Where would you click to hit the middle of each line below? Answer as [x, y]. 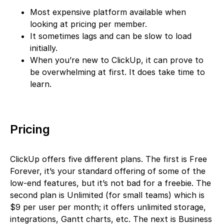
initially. [44, 48]
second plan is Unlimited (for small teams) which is [107, 195]
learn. [42, 84]
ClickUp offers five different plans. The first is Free [108, 159]
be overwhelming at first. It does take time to [117, 72]
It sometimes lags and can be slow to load [111, 36]
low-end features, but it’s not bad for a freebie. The [110, 183]
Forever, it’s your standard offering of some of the [108, 171]
